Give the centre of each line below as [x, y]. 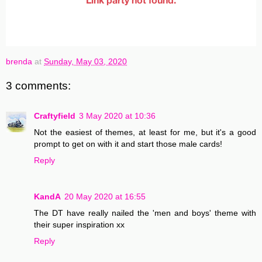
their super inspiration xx [79, 225]
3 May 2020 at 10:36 [117, 116]
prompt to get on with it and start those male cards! [128, 144]
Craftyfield [55, 116]
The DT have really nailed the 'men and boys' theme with [145, 213]
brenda [19, 62]
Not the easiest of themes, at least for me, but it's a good [145, 132]
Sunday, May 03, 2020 [85, 62]
